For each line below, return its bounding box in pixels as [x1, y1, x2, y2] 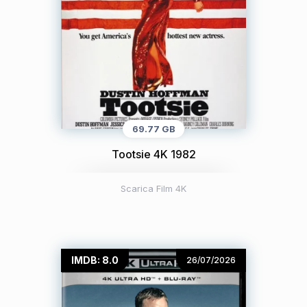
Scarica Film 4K [121, 183, 186, 195]
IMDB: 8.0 [71, 254, 119, 267]
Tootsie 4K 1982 [111, 147, 196, 162]
